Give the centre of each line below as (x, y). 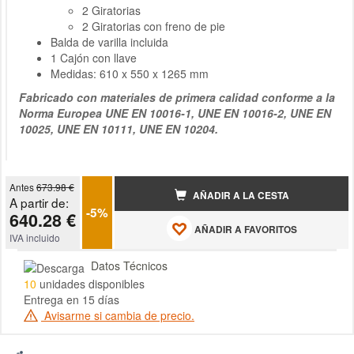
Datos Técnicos (129, 266)
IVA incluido (35, 238)
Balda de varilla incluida (109, 42)
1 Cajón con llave (94, 58)
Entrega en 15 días (72, 299)
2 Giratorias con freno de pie (154, 26)
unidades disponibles (90, 283)
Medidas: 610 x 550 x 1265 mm (130, 74)
